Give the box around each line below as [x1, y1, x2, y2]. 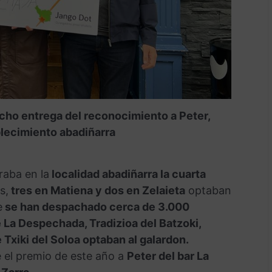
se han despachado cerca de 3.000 [2, 200, 189, 213]
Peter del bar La [126, 249, 209, 262]
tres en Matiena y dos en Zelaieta [8, 183, 185, 197]
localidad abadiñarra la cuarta [49, 167, 206, 180]
